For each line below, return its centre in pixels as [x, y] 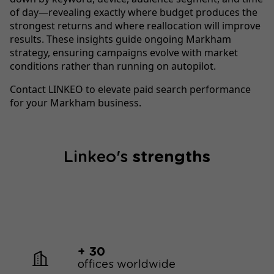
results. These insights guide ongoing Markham [120, 39]
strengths [171, 157]
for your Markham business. [76, 102]
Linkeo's [98, 157]
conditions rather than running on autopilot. [113, 66]
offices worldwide [127, 265]
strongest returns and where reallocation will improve [135, 25]
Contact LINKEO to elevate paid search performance [130, 89]
